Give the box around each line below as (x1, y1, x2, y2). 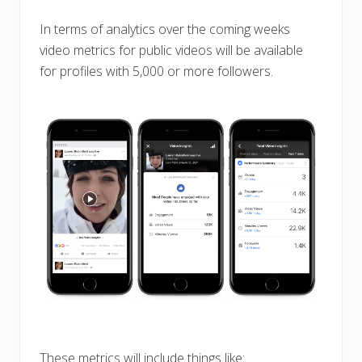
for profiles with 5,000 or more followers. (40, 61, 273, 80)
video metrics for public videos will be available (40, 40, 303, 59)
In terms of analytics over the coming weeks (40, 19, 290, 38)
